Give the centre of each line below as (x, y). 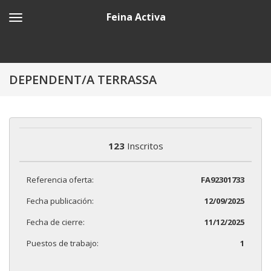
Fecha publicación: (60, 201)
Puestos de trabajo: (63, 243)
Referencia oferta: (60, 179)
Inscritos (144, 146)
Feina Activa (136, 17)
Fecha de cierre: (56, 222)
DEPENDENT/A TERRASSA (83, 80)
